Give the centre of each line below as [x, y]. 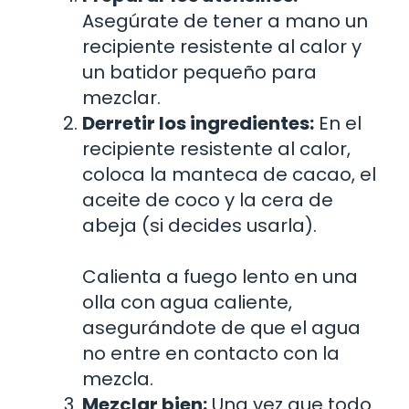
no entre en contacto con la [211, 353]
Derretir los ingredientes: [198, 123]
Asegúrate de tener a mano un [225, 21]
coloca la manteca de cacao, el [229, 174]
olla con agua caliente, [187, 302]
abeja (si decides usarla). [199, 225]
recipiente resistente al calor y [222, 46]
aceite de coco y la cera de [208, 199]
